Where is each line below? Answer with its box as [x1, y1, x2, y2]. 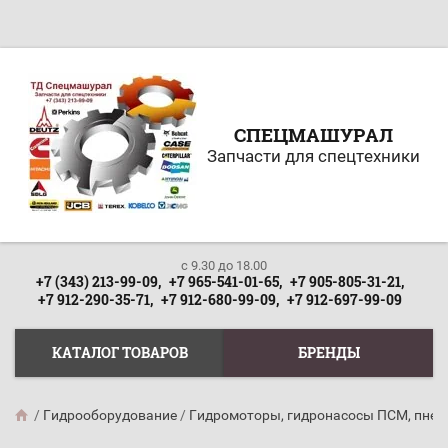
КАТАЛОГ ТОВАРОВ [51, 343, 188, 362]
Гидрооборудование [43, 407, 177, 423]
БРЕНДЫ [297, 343, 360, 362]
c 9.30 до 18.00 [181, 258, 267, 273]
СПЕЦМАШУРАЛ [234, 122, 393, 147]
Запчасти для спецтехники [207, 146, 420, 166]
